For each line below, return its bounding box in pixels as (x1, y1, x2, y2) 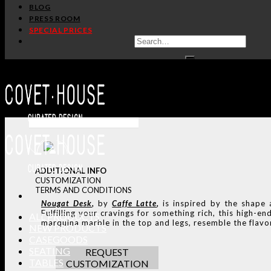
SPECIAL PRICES (29, 25, 93, 34)
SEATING (29, 245, 70, 256)
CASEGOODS (29, 233, 88, 245)
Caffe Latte (112, 198, 157, 208)
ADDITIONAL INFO (35, 166, 106, 175)
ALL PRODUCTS (29, 211, 100, 222)
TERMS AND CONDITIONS (35, 185, 132, 195)
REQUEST (85, 246, 129, 258)
